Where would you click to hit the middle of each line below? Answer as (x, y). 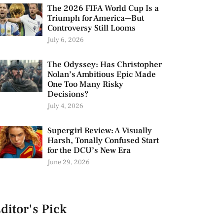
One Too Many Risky (85, 85)
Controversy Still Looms (91, 28)
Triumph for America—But (95, 18)
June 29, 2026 (68, 163)
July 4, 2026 (65, 106)
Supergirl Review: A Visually (99, 131)
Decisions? (68, 94)
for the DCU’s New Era (89, 151)
